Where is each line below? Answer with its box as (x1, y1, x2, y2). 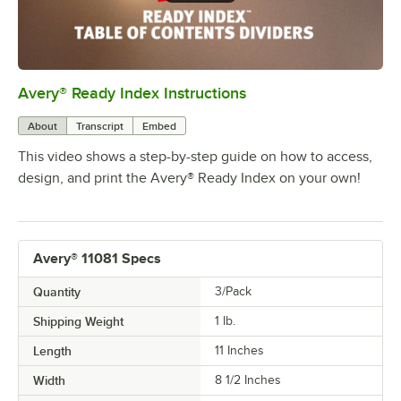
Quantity (33, 284, 81, 299)
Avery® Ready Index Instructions (18, 83, 246, 102)
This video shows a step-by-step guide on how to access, (18, 148, 372, 165)
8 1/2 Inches (215, 372, 281, 387)
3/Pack (215, 284, 252, 298)
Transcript (76, 119, 124, 132)
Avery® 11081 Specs (33, 250, 161, 267)
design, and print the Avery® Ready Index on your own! (18, 169, 361, 186)
